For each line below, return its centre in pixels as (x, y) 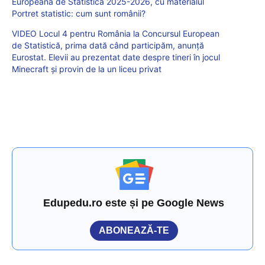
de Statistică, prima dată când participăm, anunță (108, 46)
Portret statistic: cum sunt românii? (79, 14)
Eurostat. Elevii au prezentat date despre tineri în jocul (116, 57)
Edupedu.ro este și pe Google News (134, 203)
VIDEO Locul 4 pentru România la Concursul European (116, 34)
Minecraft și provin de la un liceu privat (87, 69)
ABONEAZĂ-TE (134, 231)
